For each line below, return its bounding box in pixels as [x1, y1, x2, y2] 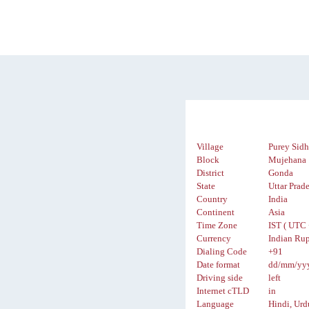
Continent [197, 208, 235, 218]
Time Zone [197, 221, 238, 231]
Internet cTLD [197, 286, 250, 297]
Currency [197, 234, 232, 244]
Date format [197, 260, 241, 270]
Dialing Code [197, 247, 248, 257]
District [197, 168, 225, 179]
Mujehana [268, 155, 307, 166]
